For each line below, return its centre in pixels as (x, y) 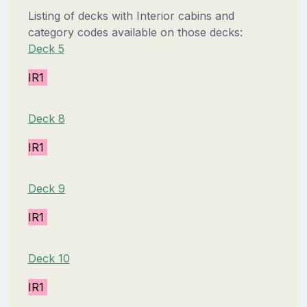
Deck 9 (46, 188)
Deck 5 (46, 48)
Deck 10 (49, 258)
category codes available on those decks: (135, 32)
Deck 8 (46, 118)
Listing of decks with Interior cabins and (131, 15)
